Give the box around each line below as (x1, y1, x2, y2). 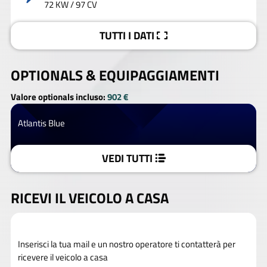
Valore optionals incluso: (11, 89, 105, 104)
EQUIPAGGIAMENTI (99, 64, 219, 86)
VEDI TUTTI (101, 150, 153, 166)
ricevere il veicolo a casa (18, 250, 108, 265)
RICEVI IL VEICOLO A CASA (11, 187, 169, 209)
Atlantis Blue (18, 116, 65, 130)
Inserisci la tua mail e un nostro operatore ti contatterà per (18, 237, 235, 252)
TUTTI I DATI (100, 27, 154, 44)
